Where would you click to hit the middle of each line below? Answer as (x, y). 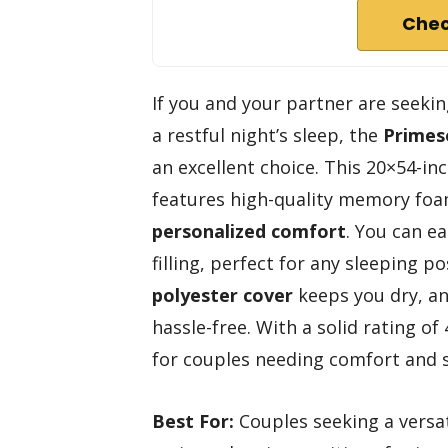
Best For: (193, 421)
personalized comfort (249, 230)
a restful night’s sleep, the (267, 134)
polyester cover (222, 294)
